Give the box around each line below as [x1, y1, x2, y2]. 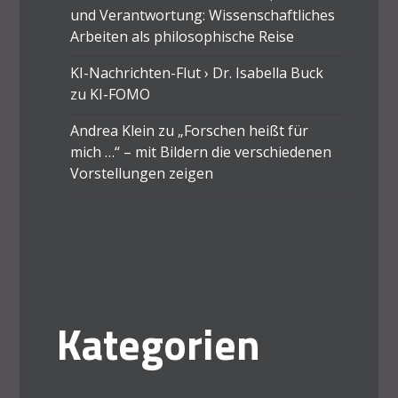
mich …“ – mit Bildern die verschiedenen [69, 141, 331, 162]
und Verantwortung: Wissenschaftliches [69, 4, 335, 25]
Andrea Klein [69, 120, 155, 140]
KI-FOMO [89, 84, 150, 104]
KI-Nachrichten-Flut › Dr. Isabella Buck [69, 62, 323, 83]
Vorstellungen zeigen [69, 163, 213, 183]
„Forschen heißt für [177, 120, 308, 140]
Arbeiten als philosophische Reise [69, 26, 294, 46]
